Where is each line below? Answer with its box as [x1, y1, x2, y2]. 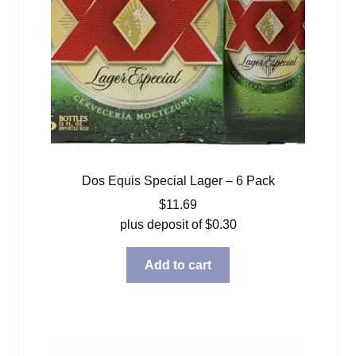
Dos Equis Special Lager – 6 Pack [81, 173, 275, 188]
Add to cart [145, 257, 211, 272]
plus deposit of [119, 217, 205, 231]
